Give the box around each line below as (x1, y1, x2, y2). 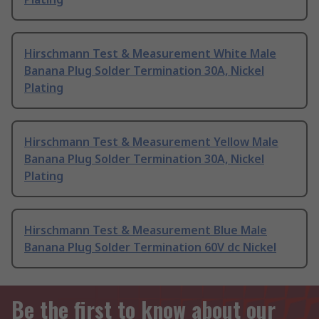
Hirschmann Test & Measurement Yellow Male (24, 134, 278, 150)
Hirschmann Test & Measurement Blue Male (24, 222, 267, 239)
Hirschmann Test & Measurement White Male (24, 46, 276, 62)
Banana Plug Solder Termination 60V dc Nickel (24, 239, 276, 256)
